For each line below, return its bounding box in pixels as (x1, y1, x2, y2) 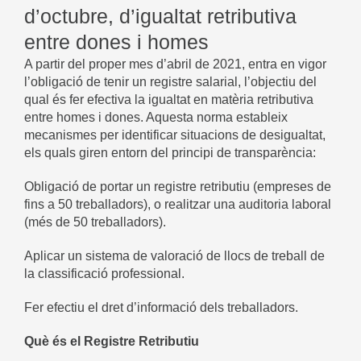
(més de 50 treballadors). (24, 214, 166, 229)
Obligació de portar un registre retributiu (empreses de (24, 179, 331, 193)
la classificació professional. (24, 266, 185, 280)
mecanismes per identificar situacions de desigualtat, (24, 127, 326, 142)
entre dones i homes (24, 31, 209, 53)
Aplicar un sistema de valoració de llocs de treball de (24, 248, 325, 263)
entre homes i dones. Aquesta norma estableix (24, 110, 288, 124)
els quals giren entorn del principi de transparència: (24, 145, 316, 160)
